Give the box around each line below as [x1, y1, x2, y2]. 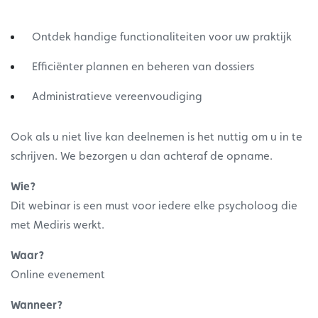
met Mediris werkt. [11, 218, 104, 232]
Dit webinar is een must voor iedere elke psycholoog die [11, 199, 297, 213]
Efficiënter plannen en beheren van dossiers [32, 60, 254, 74]
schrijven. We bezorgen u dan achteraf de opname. [11, 149, 273, 163]
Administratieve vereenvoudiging [32, 89, 202, 104]
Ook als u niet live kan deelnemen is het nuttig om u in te [11, 130, 302, 144]
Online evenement [11, 268, 105, 282]
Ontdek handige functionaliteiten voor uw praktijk [32, 30, 292, 44]
